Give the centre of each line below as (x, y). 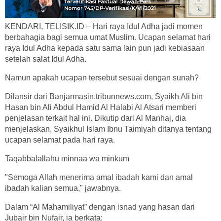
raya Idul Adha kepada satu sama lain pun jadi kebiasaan (105, 48)
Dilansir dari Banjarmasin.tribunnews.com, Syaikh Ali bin (104, 96)
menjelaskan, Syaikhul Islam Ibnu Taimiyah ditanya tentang (108, 129)
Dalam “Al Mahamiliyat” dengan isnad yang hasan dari (100, 207)
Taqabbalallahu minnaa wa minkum (67, 158)
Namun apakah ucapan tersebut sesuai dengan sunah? (102, 77)
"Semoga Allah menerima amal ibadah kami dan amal (99, 177)
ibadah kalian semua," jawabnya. (63, 188)
